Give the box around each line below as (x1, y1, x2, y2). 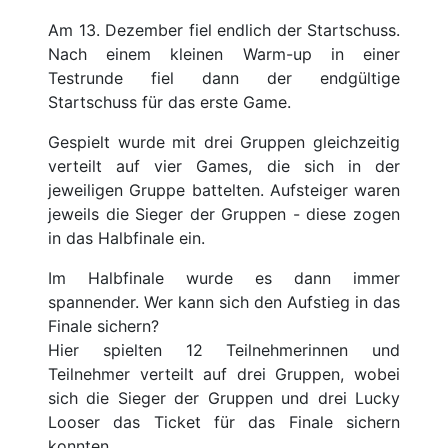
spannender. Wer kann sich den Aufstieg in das (48, 291, 400, 312)
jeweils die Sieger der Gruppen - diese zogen (48, 203, 400, 224)
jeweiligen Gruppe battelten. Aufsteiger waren (48, 179, 400, 200)
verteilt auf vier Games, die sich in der (48, 155, 400, 176)
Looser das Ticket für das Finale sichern (48, 411, 400, 432)
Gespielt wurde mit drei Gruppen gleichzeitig (48, 131, 400, 152)
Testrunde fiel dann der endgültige (48, 67, 400, 88)
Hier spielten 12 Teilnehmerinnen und (48, 339, 400, 360)
